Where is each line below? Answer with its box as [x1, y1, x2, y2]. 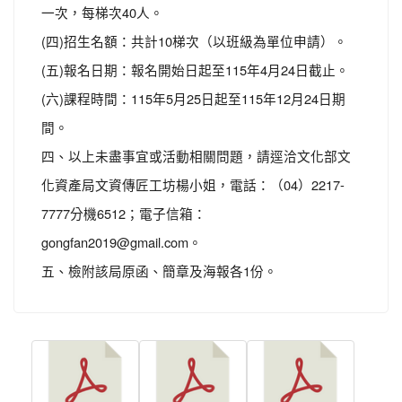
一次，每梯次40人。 [41, 3, 163, 22]
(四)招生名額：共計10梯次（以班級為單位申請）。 [41, 31, 347, 50]
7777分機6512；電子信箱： [41, 204, 206, 223]
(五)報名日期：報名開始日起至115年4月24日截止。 [41, 60, 349, 79]
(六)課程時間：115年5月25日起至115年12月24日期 [41, 89, 345, 108]
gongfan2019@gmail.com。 [41, 232, 202, 251]
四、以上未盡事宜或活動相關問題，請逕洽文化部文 [41, 146, 351, 165]
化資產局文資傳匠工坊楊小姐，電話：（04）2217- [41, 175, 345, 194]
